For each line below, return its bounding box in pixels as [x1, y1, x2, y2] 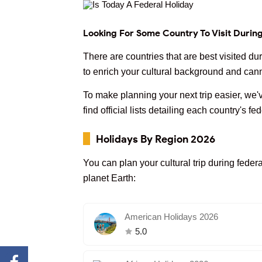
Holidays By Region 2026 [96, 133, 215, 146]
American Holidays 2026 [125, 212, 218, 222]
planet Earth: [83, 173, 136, 183]
